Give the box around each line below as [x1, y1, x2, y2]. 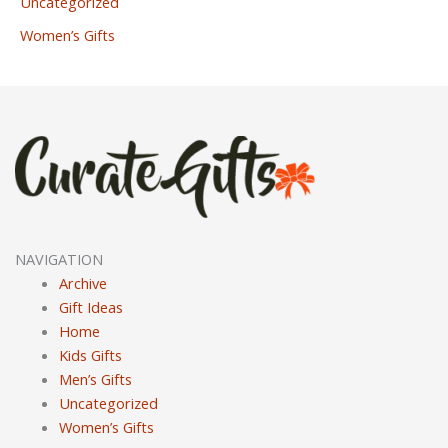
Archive [58, 273, 107, 294]
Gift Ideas [58, 297, 123, 318]
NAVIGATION [15, 249, 103, 270]
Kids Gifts [58, 345, 122, 366]
